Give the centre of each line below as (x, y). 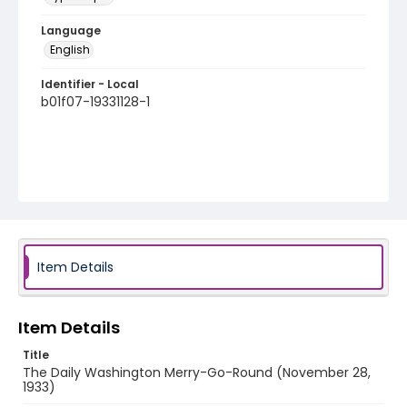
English (70, 50)
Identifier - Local (90, 84)
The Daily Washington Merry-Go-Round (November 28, (197, 372)
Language (71, 30)
